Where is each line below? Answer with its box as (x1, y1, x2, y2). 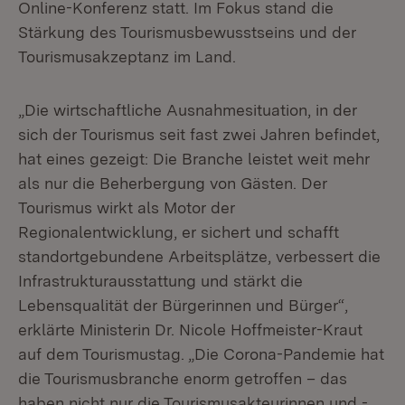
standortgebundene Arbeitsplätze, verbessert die (18, 247, 381, 266)
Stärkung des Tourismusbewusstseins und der (18, 23, 356, 42)
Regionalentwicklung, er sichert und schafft (18, 222, 339, 241)
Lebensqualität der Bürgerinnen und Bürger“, (18, 296, 348, 315)
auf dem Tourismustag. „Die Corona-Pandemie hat (18, 344, 384, 363)
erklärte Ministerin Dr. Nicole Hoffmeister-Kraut (18, 320, 363, 339)
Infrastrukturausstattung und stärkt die (18, 271, 303, 290)
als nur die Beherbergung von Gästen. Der (18, 174, 327, 193)
